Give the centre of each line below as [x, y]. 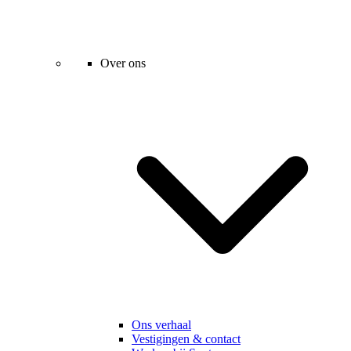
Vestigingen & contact [186, 339]
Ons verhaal [161, 325]
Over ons [123, 63]
